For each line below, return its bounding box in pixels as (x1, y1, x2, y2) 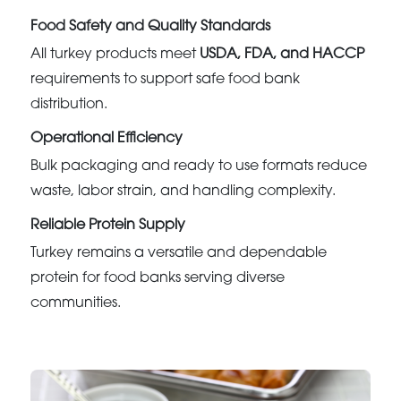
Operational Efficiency (30, 131, 183, 146)
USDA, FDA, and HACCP (200, 47, 365, 62)
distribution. (30, 97, 108, 112)
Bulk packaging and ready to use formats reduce (30, 158, 368, 174)
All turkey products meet (30, 47, 200, 62)
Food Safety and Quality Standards (30, 19, 271, 34)
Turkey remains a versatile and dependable (30, 245, 328, 260)
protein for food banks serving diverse (30, 270, 286, 286)
